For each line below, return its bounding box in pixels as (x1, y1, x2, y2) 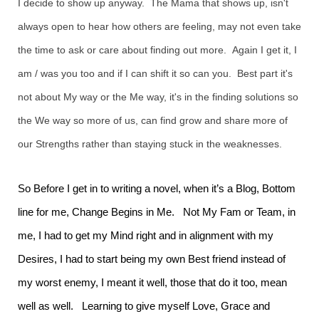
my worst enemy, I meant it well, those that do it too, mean (18, 277, 287, 288)
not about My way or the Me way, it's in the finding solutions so (18, 91, 298, 103)
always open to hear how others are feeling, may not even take (18, 21, 301, 32)
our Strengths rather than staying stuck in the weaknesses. (18, 138, 282, 150)
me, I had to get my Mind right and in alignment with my (18, 230, 273, 241)
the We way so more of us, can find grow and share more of (18, 115, 288, 126)
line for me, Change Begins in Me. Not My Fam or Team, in (18, 206, 296, 218)
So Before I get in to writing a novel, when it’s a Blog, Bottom (18, 183, 296, 194)
